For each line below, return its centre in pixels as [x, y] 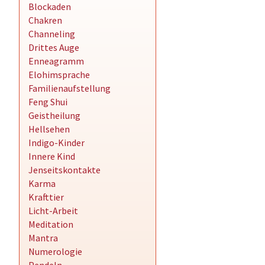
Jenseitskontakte [64, 170]
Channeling [52, 34]
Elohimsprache [59, 75]
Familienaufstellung [70, 88]
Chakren [45, 20]
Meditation [51, 224]
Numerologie [55, 251]
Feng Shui [48, 102]
